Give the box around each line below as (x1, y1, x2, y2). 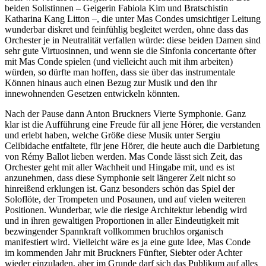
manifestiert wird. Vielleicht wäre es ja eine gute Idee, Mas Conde (5, 236, 251, 247)
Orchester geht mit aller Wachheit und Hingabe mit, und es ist (5, 161, 235, 172)
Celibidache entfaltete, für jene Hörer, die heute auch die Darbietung (5, 140, 259, 151)
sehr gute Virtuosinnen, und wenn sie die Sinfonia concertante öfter (5, 45, 256, 56)
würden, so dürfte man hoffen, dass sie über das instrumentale (5, 66, 235, 77)
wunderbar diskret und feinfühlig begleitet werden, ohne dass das (5, 24, 248, 34)
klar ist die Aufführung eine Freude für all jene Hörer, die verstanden (5, 119, 261, 129)
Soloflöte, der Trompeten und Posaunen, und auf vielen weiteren (5, 194, 246, 204)
